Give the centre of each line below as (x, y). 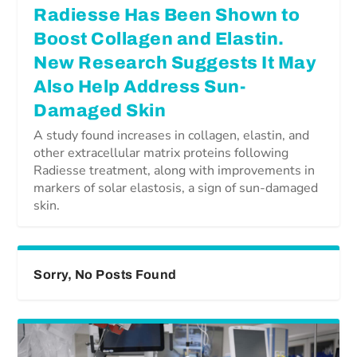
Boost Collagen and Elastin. (159, 39)
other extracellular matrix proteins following (161, 153)
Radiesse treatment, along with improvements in (175, 170)
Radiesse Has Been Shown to (167, 15)
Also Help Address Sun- (140, 86)
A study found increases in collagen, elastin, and (172, 135)
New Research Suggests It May (175, 63)
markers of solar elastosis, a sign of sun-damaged (176, 188)
